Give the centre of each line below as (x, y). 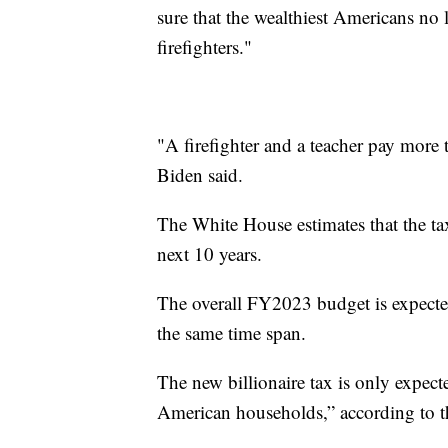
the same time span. (231, 333)
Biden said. (200, 175)
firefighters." (204, 47)
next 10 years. (209, 254)
